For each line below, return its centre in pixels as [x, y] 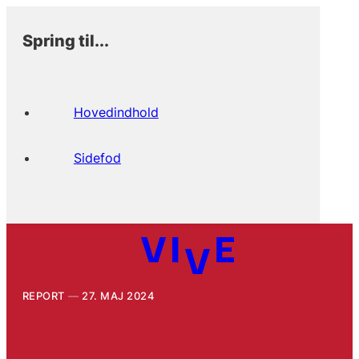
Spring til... [65, 40]
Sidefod [97, 157]
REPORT [43, 295]
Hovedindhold [116, 112]
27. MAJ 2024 [119, 295]
